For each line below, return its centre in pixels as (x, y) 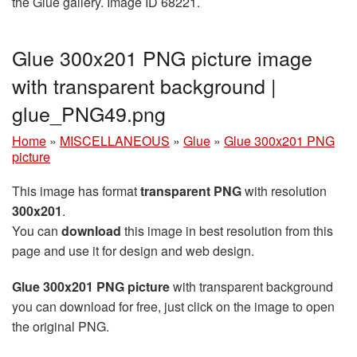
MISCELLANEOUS (115, 140)
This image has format (76, 190)
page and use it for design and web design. (133, 250)
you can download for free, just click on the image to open (173, 306)
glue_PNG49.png (89, 113)
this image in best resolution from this (227, 230)
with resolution (284, 190)
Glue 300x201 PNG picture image (162, 57)
